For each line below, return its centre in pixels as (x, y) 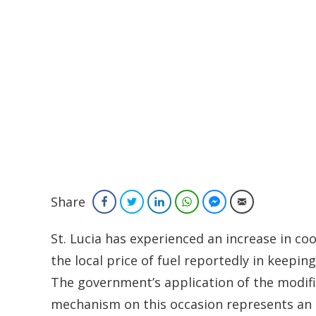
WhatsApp (218, 201)
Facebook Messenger (268, 201)
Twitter (156, 201)
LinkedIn (187, 201)
